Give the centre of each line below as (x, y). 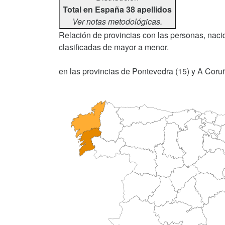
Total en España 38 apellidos (117, 10)
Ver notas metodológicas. (117, 22)
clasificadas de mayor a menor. (114, 47)
